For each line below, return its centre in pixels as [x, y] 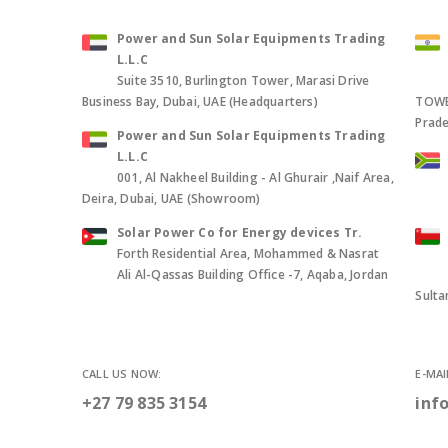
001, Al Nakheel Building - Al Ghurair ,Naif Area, [255, 177]
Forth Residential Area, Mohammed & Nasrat [248, 253]
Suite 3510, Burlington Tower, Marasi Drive [243, 80]
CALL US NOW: [122, 373]
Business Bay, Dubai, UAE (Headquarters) [200, 101]
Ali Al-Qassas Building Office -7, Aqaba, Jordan [253, 274]
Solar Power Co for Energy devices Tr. [240, 232]
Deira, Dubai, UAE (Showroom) [171, 198]
